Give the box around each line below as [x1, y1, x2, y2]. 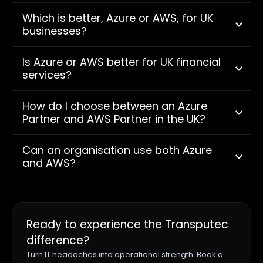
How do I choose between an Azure [22, 98, 207, 113]
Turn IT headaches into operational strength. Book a [26, 248, 223, 260]
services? [22, 67, 72, 82]
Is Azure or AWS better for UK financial [22, 54, 221, 69]
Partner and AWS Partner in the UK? [22, 111, 205, 126]
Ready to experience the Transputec [26, 216, 228, 232]
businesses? [22, 23, 87, 38]
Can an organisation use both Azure [22, 142, 212, 157]
